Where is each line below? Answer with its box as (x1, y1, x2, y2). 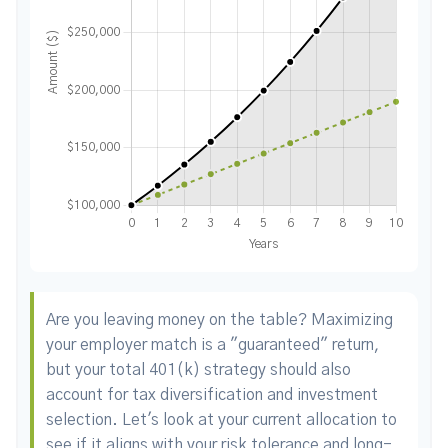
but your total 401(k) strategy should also (46, 362, 351, 378)
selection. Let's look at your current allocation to (46, 412, 397, 428)
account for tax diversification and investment (46, 387, 378, 403)
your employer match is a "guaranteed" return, (46, 337, 380, 353)
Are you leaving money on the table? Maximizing (46, 312, 393, 328)
